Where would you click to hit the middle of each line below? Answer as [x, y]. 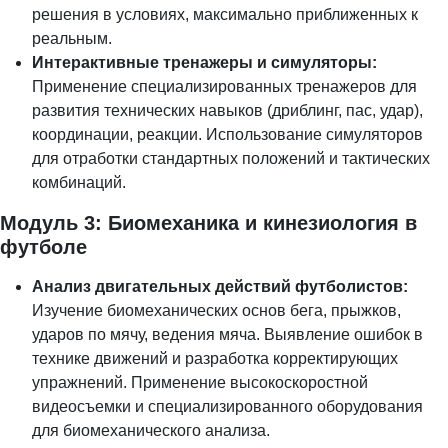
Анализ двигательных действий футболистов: [220, 286]
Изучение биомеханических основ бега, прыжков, [216, 310]
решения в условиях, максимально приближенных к [225, 14]
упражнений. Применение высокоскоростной [200, 382]
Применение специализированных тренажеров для [224, 86]
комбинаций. [79, 182]
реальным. [72, 38]
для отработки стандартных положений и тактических [231, 158]
